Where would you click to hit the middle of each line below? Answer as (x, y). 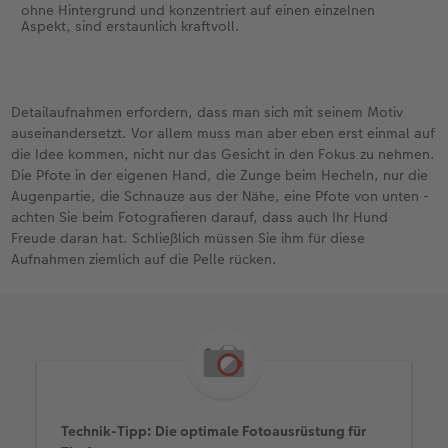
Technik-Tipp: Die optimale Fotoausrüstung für (214, 430)
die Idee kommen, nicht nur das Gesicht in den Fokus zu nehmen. (223, 153)
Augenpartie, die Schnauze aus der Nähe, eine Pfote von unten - (220, 195)
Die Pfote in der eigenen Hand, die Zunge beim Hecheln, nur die (220, 174)
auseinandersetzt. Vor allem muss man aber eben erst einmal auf (223, 132)
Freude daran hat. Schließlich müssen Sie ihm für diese (188, 237)
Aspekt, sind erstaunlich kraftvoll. (130, 25)
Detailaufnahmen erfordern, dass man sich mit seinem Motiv (207, 111)
